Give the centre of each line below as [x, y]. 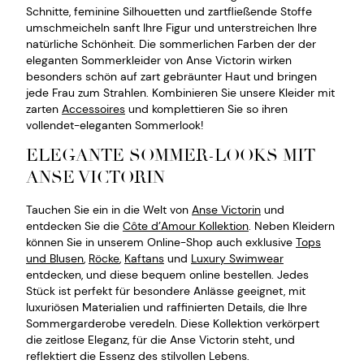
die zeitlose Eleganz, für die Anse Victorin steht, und [160, 340]
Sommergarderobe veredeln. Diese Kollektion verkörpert [173, 324]
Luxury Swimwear [237, 259]
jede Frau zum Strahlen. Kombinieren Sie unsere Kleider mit [180, 92]
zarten [44, 108]
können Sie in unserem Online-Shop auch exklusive [161, 243]
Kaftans [144, 259]
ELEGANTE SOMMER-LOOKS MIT [171, 156]
